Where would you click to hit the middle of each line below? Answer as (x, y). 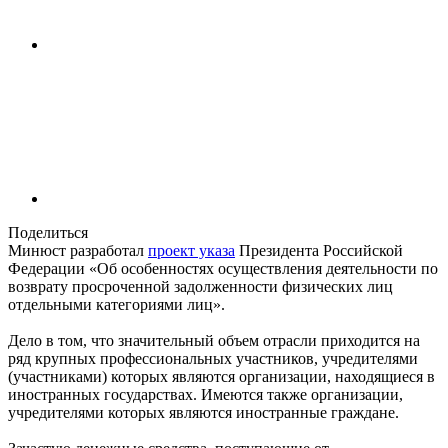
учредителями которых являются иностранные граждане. (203, 413)
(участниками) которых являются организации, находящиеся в (221, 377)
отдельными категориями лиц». (116, 305)
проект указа (191, 251)
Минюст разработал (78, 251)
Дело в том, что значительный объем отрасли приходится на (214, 341)
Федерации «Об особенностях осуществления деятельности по (223, 269)
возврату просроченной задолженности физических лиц (200, 287)
